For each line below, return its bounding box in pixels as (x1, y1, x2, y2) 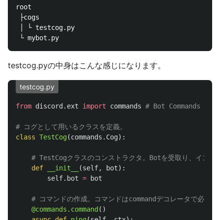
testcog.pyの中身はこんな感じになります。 (8, 60, 165, 70)
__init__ (47, 164, 79, 172)
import (82, 102, 106, 110)
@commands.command (31, 205, 98, 213)
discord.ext (35, 102, 79, 110)
